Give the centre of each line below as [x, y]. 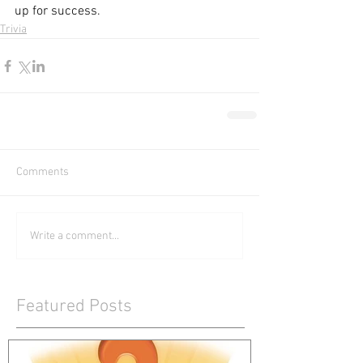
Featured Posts [74, 307]
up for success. [58, 11]
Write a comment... [75, 236]
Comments [43, 172]
